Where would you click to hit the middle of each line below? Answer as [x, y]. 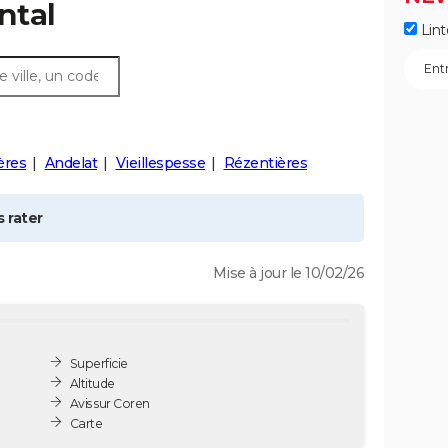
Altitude [92, 383]
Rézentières [265, 163]
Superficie [98, 363]
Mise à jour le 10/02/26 [288, 273]
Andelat [70, 163]
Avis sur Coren [109, 403]
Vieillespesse [160, 163]
